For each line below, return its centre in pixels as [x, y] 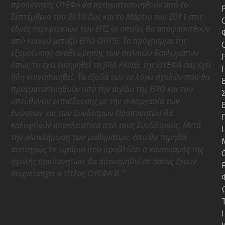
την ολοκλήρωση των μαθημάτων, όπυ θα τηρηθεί [99, 137]
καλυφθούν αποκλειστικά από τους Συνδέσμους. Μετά [106, 125]
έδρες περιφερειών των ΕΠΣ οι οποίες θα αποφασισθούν [111, 29]
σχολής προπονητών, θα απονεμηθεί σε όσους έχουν [104, 161]
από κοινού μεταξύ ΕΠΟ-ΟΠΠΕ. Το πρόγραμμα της [99, 41]
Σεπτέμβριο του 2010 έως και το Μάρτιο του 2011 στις [107, 17]
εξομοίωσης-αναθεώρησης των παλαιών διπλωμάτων [105, 53]
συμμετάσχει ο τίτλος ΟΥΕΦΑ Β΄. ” [69, 173]
